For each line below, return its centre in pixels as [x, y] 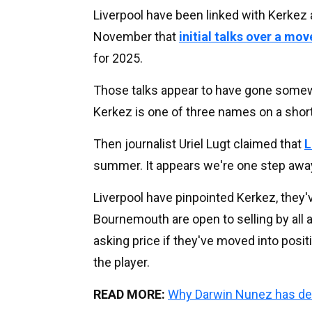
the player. [122, 262]
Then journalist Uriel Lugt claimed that [199, 143]
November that [136, 36]
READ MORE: [129, 294]
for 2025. [118, 58]
